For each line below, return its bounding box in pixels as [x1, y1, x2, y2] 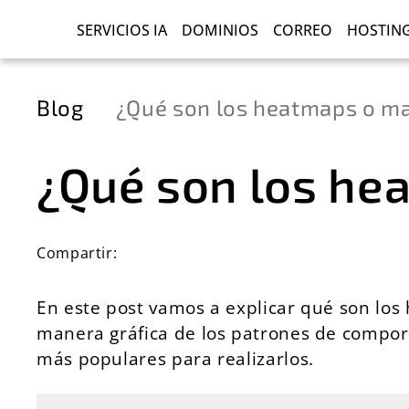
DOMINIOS [182, 20, 258, 41]
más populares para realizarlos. [37, 346, 314, 371]
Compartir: [37, 243, 118, 263]
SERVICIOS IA [73, 20, 167, 41]
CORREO [273, 20, 332, 41]
